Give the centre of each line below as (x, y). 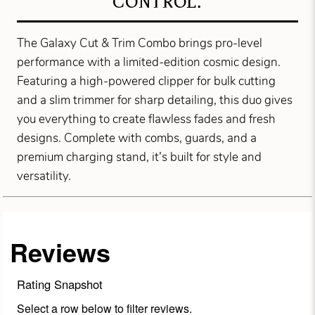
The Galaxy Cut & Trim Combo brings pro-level (140, 43)
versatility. (44, 176)
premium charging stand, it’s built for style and (140, 157)
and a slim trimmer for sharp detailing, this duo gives (155, 100)
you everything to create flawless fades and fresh (147, 119)
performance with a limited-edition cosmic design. (149, 62)
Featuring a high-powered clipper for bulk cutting (147, 81)
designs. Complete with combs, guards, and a (137, 138)
